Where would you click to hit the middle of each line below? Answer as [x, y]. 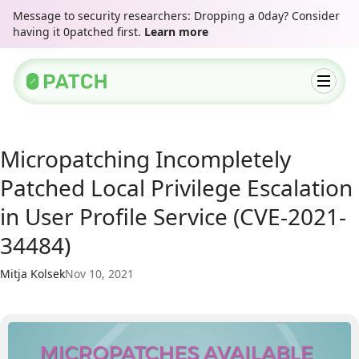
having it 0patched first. [79, 32]
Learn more [176, 32]
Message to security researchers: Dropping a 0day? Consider [176, 16]
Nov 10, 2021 [99, 274]
